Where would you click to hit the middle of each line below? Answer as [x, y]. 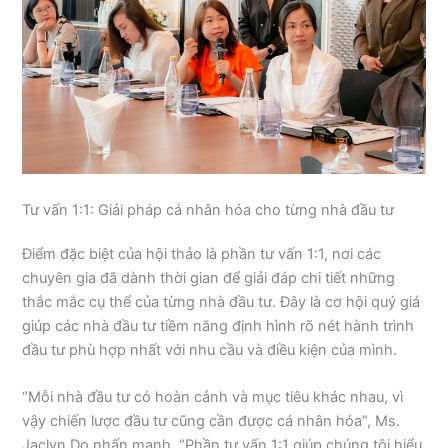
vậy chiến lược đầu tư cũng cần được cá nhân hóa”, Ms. [211, 421]
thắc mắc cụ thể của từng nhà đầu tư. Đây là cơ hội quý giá [221, 301]
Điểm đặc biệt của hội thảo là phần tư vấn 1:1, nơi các [202, 253]
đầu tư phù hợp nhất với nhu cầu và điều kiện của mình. [210, 349]
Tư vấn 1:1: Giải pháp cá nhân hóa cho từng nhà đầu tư [208, 209]
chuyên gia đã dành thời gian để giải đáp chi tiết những [209, 277]
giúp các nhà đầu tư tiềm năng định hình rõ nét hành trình [218, 325]
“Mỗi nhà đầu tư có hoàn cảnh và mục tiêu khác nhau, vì [213, 397]
